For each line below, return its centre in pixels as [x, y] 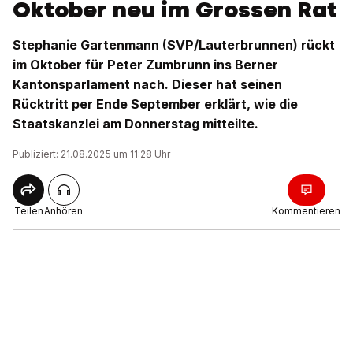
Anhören [63, 211]
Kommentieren [306, 211]
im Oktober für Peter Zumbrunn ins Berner [145, 65]
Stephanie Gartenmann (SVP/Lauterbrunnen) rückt [174, 45]
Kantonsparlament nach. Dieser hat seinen [147, 84]
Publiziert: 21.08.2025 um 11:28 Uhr [91, 154]
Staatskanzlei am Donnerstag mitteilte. [136, 124]
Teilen [28, 211]
